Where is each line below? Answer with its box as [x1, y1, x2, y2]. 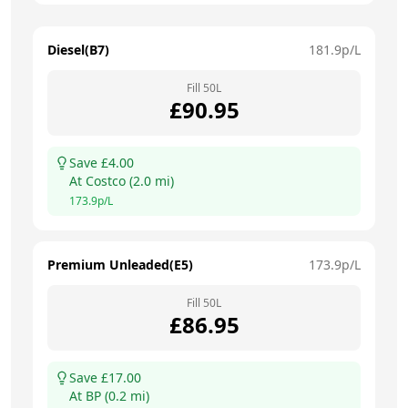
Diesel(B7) [47, 40, 109, 58]
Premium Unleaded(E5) [47, 255, 193, 273]
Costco [86, 171, 126, 189]
